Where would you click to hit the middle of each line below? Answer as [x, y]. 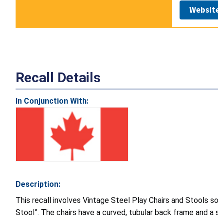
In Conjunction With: [52, 101]
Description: [38, 184]
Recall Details [58, 78]
